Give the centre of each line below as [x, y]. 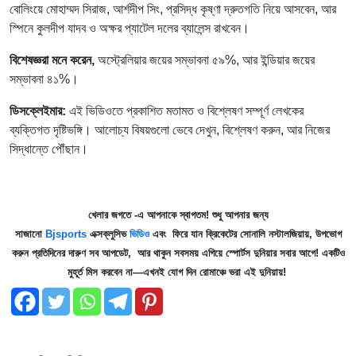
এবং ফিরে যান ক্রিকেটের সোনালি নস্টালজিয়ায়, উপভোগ [245, 234]
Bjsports [66, 234]
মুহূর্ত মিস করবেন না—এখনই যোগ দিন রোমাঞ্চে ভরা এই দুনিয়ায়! [178, 272]
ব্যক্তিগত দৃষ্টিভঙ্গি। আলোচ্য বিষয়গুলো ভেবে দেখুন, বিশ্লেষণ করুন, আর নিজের [170, 130]
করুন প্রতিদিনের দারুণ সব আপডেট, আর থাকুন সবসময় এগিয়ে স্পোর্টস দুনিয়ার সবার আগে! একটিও [178, 253]
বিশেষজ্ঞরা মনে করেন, [52, 60]
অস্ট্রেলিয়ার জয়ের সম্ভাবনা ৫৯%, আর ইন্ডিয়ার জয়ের [205, 60]
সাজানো [30, 234]
